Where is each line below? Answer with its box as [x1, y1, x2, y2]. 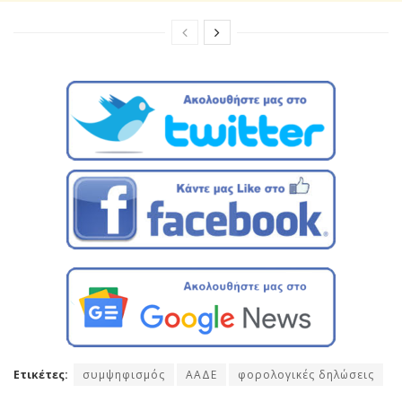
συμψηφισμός [83, 366, 165, 382]
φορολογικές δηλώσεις [238, 366, 374, 382]
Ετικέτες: [13, 366, 68, 382]
